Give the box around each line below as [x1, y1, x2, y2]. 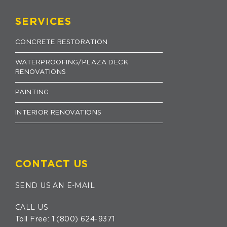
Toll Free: [15, 215, 52, 223]
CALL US [15, 202, 48, 212]
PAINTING [15, 89, 49, 96]
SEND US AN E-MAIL [15, 180, 95, 190]
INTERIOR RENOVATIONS [15, 109, 102, 116]
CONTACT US [15, 159, 88, 169]
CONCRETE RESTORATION [15, 39, 108, 46]
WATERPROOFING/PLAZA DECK [15, 59, 129, 66]
